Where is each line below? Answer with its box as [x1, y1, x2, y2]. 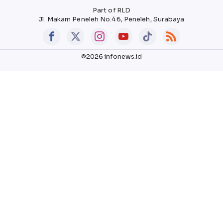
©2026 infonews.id [81, 52, 142, 61]
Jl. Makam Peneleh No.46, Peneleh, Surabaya [38, 15, 185, 23]
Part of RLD [92, 6, 131, 14]
